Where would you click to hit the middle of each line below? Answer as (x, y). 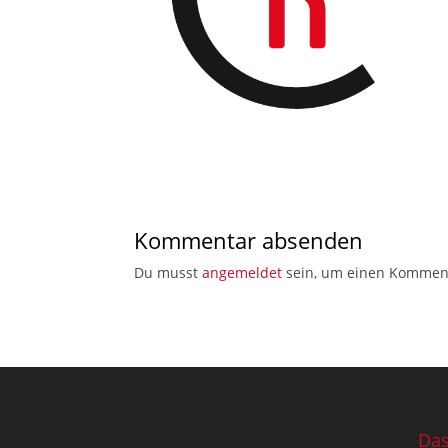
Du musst (168, 272)
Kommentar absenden (249, 239)
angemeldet (242, 272)
